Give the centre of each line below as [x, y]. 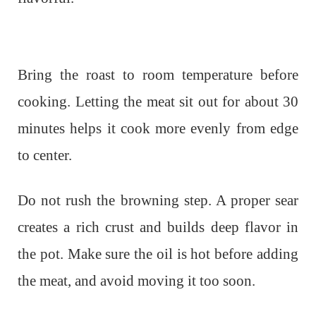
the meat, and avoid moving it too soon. [136, 281]
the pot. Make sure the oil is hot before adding [158, 254]
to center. [45, 156]
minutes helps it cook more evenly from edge [158, 129]
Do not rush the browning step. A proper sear [158, 201]
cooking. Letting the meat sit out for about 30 [158, 102]
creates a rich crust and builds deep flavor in [158, 227]
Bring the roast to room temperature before [158, 75]
